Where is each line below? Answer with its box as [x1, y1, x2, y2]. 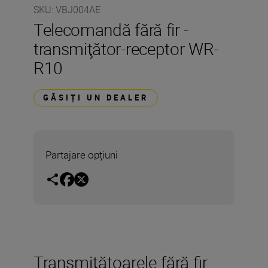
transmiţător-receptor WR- [33, 37, 218, 60]
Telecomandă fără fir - [33, 18, 188, 41]
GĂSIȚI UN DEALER [43, 92, 148, 103]
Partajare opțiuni [45, 148, 118, 162]
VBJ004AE [56, 3, 100, 16]
